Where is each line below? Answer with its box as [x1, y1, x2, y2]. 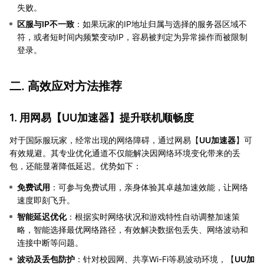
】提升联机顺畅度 [109, 111, 194, 124]
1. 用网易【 [9, 111, 62, 124]
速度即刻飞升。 [17, 194, 75, 205]
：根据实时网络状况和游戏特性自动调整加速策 [67, 211, 240, 222]
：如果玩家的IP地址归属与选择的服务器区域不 [74, 18, 247, 29]
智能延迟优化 [17, 211, 67, 222]
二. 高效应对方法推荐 [9, 78, 122, 93]
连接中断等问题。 [17, 237, 83, 247]
